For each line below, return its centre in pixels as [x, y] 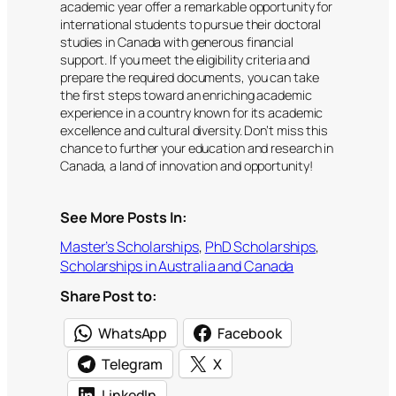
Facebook [250, 333]
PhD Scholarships [260, 247]
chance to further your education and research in [197, 148]
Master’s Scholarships [129, 247]
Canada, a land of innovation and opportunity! [187, 165]
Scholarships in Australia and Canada [177, 267]
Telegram [133, 364]
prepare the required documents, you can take [190, 77]
